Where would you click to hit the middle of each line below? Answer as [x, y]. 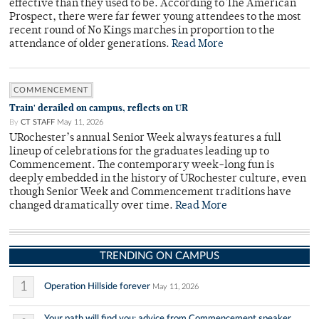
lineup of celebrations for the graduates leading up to [139, 152]
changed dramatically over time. [92, 206]
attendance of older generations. [90, 45]
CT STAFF [38, 122]
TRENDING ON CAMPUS [159, 256]
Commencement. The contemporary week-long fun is [142, 166]
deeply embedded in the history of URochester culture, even [158, 179]
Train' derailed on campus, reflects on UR [99, 108]
